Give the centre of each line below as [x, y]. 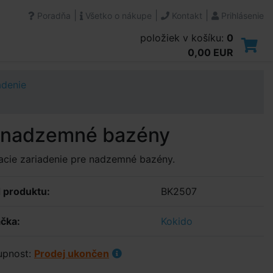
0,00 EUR [211, 52]
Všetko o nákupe [117, 16]
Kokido [177, 221]
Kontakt [186, 16]
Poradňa [53, 16]
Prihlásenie [241, 16]
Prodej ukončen [72, 253]
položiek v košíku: [183, 38]
